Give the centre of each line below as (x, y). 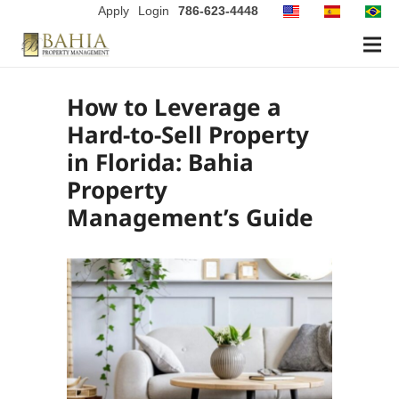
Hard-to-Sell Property (187, 134)
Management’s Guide (190, 217)
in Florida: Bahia (160, 162)
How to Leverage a (174, 107)
